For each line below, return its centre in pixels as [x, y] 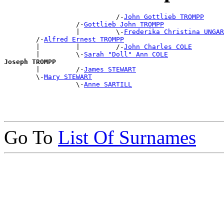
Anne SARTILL [108, 84]
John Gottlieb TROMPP [164, 17]
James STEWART [110, 69]
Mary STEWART [68, 77]
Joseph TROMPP [30, 62]
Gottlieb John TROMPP [124, 24]
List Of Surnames [127, 137]
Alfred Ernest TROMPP [84, 39]
